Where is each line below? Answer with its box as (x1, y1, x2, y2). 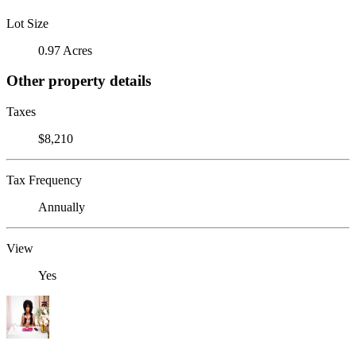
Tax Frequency (6, 172, 82, 187)
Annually (38, 199, 85, 214)
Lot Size (6, 16, 48, 30)
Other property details (6, 72, 151, 90)
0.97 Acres (38, 43, 92, 57)
